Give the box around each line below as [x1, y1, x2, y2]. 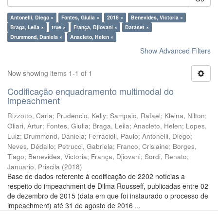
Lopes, [186, 121, 207, 130]
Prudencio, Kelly [56, 111, 106, 120]
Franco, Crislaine [117, 142, 169, 151]
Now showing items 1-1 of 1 [7, 68, 92, 78]
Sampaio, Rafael [110, 111, 161, 120]
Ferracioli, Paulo [89, 131, 138, 141]
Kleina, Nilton [164, 111, 205, 120]
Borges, [173, 142, 197, 151]
